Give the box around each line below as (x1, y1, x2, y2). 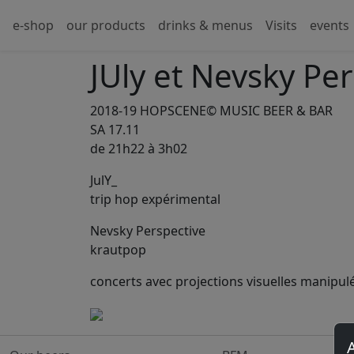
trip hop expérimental (90, 190, 220, 208)
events (310, 17, 349, 34)
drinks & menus (158, 17, 253, 34)
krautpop (90, 241, 146, 258)
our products (66, 17, 145, 34)
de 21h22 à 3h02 (90, 140, 187, 157)
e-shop (13, 17, 54, 34)
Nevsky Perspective (90, 222, 215, 239)
